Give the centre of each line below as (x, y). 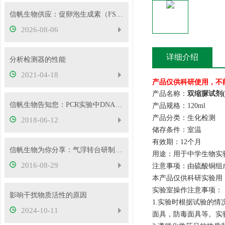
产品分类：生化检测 (184, 118)
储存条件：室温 (177, 130)
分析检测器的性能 (37, 60)
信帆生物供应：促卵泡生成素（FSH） (119, 14)
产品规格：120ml (179, 106)
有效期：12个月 (177, 142)
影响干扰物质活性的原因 (48, 195)
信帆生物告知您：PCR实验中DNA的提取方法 (118, 105)
